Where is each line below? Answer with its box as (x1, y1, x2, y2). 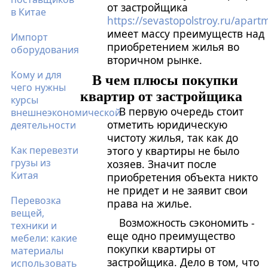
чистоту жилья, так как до (107, 130, 239, 145)
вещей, (11, 206, 44, 220)
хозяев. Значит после (107, 157, 217, 171)
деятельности (11, 118, 76, 132)
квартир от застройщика (80, 89, 243, 104)
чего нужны (11, 81, 66, 94)
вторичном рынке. (107, 53, 203, 67)
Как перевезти (11, 144, 78, 157)
